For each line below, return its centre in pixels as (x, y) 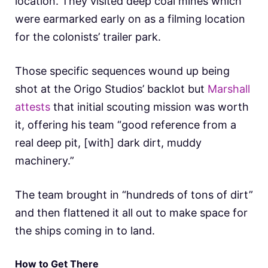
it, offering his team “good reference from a (126, 124)
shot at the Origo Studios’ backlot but (111, 89)
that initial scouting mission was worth (150, 106)
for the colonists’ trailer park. (89, 36)
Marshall (229, 89)
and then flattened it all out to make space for (131, 212)
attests (33, 106)
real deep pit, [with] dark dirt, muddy (108, 142)
